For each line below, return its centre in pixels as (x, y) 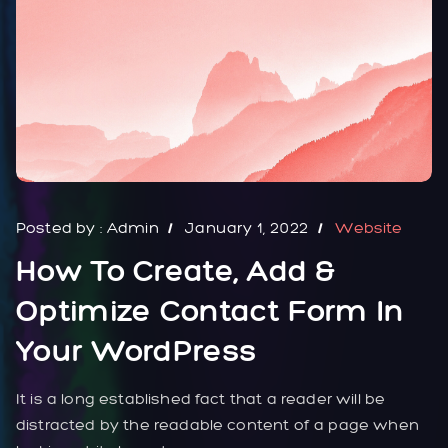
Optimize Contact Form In (210, 310)
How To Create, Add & (176, 270)
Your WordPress (137, 350)
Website (369, 228)
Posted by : (61, 228)
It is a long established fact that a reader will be (201, 399)
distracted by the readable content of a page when (217, 425)
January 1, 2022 (247, 228)
